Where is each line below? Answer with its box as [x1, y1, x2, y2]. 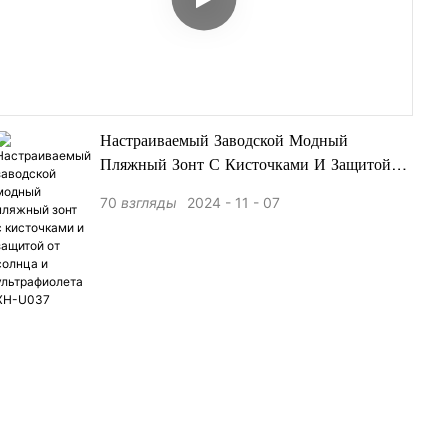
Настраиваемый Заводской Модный [100, 134, 348, 151]
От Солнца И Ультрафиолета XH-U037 [100, 182, 381, 199]
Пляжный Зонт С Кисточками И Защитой [100, 158, 391, 175]
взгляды [121, 194, 177, 212]
